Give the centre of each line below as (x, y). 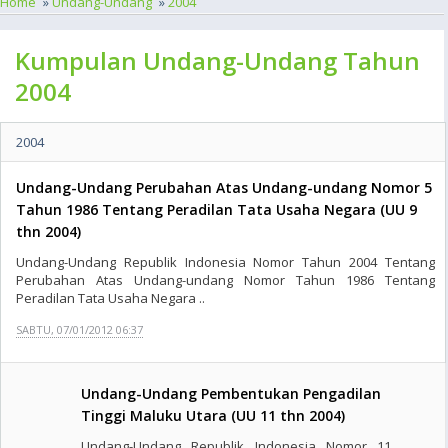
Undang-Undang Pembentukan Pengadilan (231, 393)
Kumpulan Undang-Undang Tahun (217, 60)
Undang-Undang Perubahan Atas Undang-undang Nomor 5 (224, 187)
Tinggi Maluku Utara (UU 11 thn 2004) (213, 415)
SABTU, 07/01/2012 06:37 (79, 329)
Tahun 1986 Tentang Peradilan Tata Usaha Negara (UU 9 (216, 209)
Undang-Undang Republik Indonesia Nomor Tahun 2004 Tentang (225, 262)
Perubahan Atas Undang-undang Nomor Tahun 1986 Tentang (225, 280)
